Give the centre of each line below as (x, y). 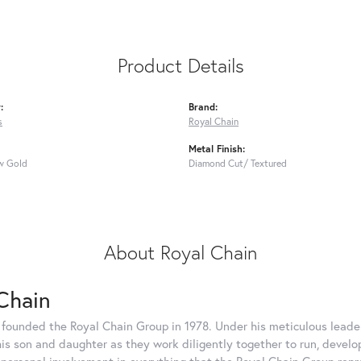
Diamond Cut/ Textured (238, 162)
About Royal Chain (180, 252)
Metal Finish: (217, 148)
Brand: (203, 106)
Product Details (180, 65)
